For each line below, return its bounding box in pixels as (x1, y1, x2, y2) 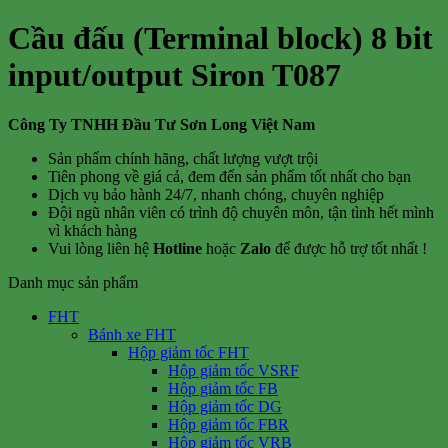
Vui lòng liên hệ (48, 239, 149, 257)
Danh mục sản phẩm (8, 273, 138, 291)
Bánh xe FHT (88, 325, 176, 343)
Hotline (149, 239, 206, 257)
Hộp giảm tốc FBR (168, 415, 289, 433)
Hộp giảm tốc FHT (128, 343, 249, 361)
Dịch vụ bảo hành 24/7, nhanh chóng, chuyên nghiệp (48, 185, 384, 203)
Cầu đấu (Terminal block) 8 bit (8, 20, 433, 57)
